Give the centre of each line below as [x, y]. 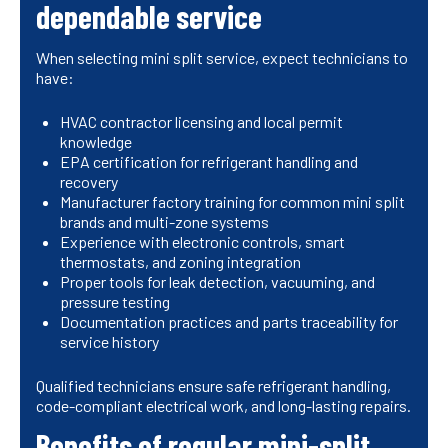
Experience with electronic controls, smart [202, 242]
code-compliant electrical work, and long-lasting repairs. [223, 406]
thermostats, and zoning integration [180, 262]
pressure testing [115, 302]
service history [109, 342]
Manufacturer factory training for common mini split [232, 202]
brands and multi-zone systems [164, 222]
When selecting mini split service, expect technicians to [222, 58]
